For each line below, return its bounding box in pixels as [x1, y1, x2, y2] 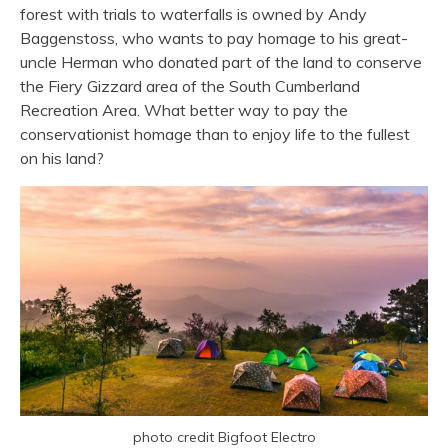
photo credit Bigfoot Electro [132, 427, 316, 446]
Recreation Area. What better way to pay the [20, 99, 348, 120]
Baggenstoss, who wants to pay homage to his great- [20, 27, 408, 48]
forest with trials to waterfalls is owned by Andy [20, 3, 367, 24]
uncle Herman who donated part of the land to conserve [20, 51, 422, 72]
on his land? [20, 147, 104, 168]
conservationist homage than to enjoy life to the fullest [20, 123, 410, 144]
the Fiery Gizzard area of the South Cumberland [20, 75, 360, 96]
